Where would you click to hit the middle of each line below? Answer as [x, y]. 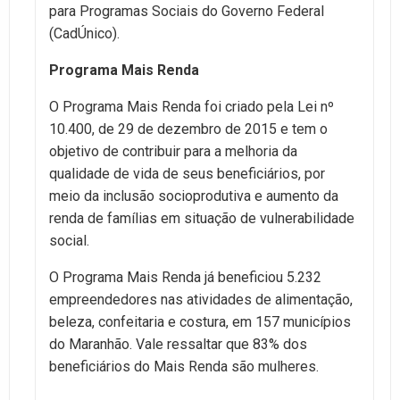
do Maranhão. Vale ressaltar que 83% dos [178, 344]
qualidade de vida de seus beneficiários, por [187, 173]
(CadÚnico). [84, 33]
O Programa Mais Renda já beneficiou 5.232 [185, 277]
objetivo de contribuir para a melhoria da [173, 151]
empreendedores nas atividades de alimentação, [201, 299]
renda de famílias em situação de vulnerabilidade [202, 218]
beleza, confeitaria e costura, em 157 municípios [200, 321]
